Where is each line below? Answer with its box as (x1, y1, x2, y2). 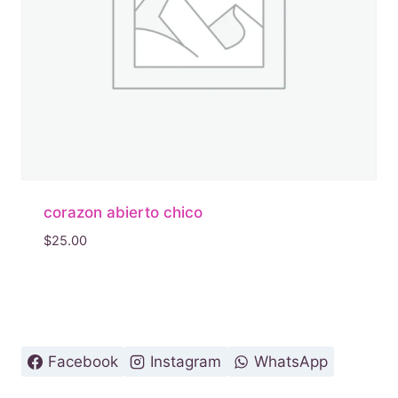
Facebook (47, 352, 118, 370)
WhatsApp (253, 352, 328, 370)
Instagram (150, 352, 222, 370)
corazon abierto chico (43, 203, 203, 221)
